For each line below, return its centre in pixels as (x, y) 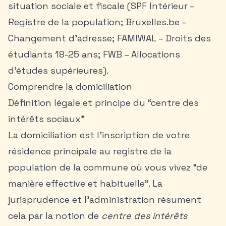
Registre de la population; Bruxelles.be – (97, 22)
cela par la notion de (55, 216)
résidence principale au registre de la (90, 151)
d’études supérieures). (58, 70)
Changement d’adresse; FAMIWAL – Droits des (109, 38)
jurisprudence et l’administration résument (105, 200)
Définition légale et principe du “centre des (103, 103)
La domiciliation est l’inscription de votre (99, 135)
